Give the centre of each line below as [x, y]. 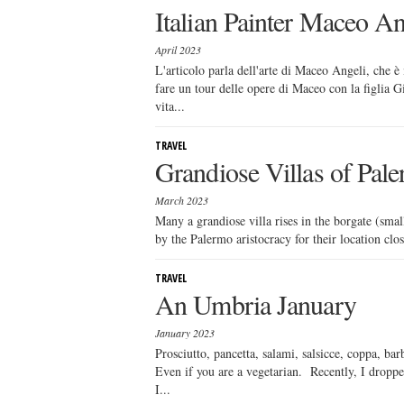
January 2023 [185, 333]
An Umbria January [256, 304]
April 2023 [178, 50]
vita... [170, 106]
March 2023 [182, 200]
